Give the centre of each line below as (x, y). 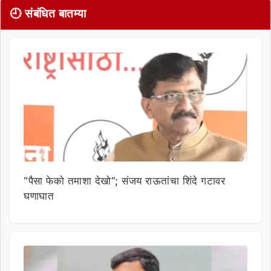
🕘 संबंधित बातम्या (48, 13)
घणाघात (39, 196)
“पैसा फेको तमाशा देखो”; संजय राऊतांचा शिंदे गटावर (124, 181)
